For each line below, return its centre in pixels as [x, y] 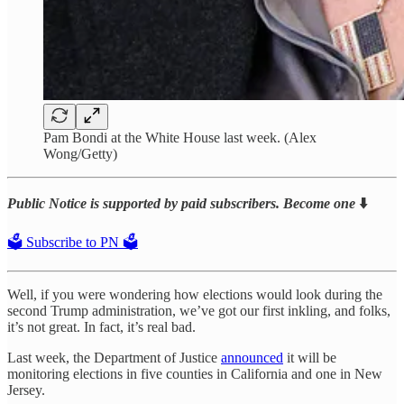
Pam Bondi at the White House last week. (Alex [180, 137]
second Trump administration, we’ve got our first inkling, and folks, [199, 310]
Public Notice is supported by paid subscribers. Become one [181, 203]
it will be [310, 357]
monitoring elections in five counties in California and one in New [195, 373]
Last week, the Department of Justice [114, 357]
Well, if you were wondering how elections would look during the [195, 294]
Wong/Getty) [80, 153]
